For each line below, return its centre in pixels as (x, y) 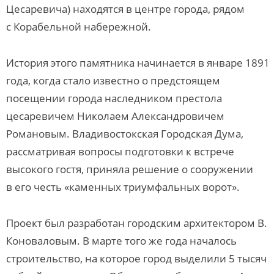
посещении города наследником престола (114, 98)
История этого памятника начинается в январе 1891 (138, 63)
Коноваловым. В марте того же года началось (121, 241)
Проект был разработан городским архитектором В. (137, 223)
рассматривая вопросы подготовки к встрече (120, 151)
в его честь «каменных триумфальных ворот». (123, 187)
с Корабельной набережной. (79, 27)
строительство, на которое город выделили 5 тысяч (136, 258)
